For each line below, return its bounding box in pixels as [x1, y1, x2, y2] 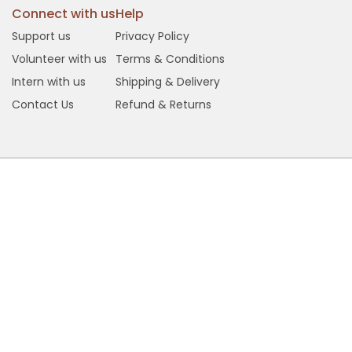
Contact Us [12, 96, 74, 112]
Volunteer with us [12, 50, 107, 67]
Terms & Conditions [115, 50, 225, 67]
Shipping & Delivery [115, 73, 220, 90]
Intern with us [12, 73, 86, 90]
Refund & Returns [115, 96, 211, 112]
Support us [12, 27, 71, 44]
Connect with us [12, 4, 115, 23]
